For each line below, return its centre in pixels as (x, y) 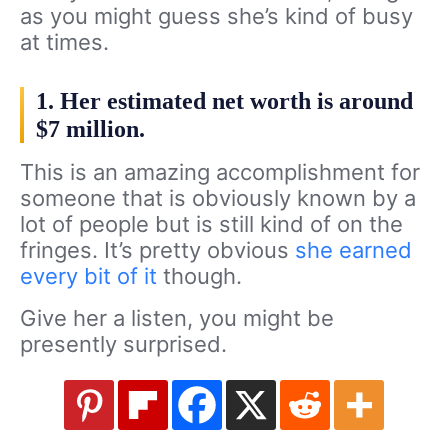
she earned (350, 249)
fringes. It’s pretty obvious (154, 249)
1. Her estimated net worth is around (224, 100)
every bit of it (88, 275)
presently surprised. (123, 343)
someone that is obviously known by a (218, 197)
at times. (64, 41)
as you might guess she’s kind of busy (216, 15)
